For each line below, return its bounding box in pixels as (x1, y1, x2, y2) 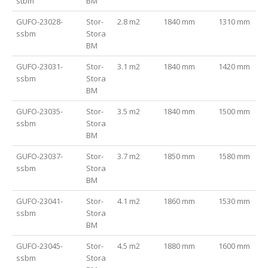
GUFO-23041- (16, 196, 63, 207)
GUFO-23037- (16, 151, 63, 162)
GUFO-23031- (16, 61, 63, 72)
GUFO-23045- (16, 240, 63, 252)
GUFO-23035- (16, 106, 63, 117)
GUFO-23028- (16, 16, 63, 28)
